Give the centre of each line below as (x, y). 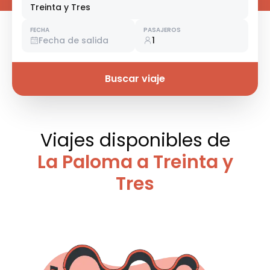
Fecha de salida (74, 41)
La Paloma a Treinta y (135, 162)
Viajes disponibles (124, 141)
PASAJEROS (162, 30)
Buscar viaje (135, 79)
